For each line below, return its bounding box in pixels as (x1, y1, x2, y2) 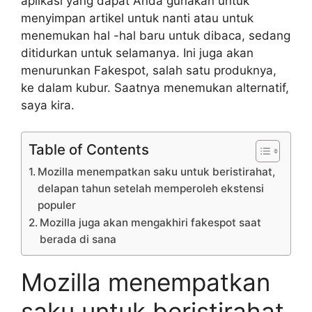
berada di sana (40, 233, 117, 247)
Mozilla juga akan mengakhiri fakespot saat (40, 216, 262, 230)
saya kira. (21, 97, 75, 112)
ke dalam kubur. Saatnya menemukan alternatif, (21, 80, 289, 95)
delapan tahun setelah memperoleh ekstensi (38, 182, 265, 196)
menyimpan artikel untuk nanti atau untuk (21, 10, 253, 25)
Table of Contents (29, 141, 149, 159)
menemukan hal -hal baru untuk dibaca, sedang (21, 28, 290, 42)
